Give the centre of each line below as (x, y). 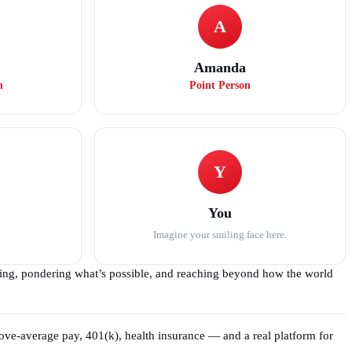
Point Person (220, 85)
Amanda (220, 68)
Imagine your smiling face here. (220, 235)
